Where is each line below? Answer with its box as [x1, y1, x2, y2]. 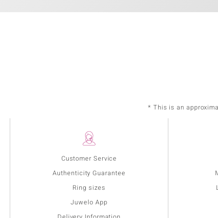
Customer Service [61, 154, 117, 163]
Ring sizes [73, 183, 106, 193]
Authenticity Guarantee [53, 168, 126, 178]
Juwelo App [71, 198, 108, 207]
